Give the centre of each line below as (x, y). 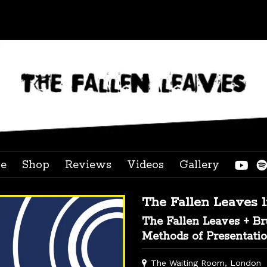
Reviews (88, 165)
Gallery (199, 165)
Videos (145, 165)
